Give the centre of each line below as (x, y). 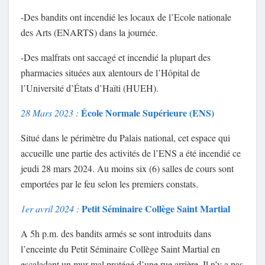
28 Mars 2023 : (50, 113)
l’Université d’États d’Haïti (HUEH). (90, 88)
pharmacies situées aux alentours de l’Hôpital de (110, 73)
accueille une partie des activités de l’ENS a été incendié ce (131, 153)
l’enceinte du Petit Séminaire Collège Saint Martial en (120, 249)
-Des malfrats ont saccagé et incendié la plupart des (116, 57)
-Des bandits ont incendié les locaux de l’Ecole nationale (126, 17)
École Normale (111, 113)
